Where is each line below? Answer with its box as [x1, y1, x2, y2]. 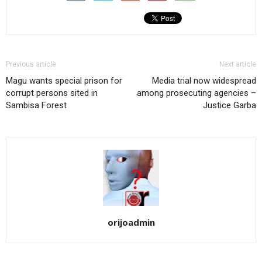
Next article [219, 60, 256, 68]
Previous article [6, 60, 56, 68]
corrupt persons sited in [6, 87, 98, 98]
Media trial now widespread [152, 75, 256, 86]
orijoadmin [107, 216, 155, 228]
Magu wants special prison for [6, 75, 122, 86]
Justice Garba [203, 99, 256, 111]
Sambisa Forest [6, 99, 67, 111]
